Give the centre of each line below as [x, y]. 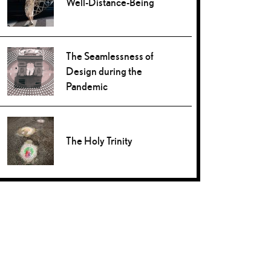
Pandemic [87, 87]
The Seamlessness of [110, 56]
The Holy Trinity [100, 140]
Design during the [104, 71]
